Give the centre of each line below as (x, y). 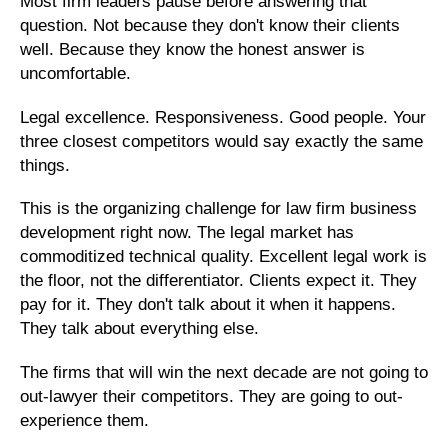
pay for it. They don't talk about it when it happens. (208, 305)
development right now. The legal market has (187, 233)
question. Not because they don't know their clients (210, 25)
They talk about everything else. (139, 329)
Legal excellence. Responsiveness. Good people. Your (223, 117)
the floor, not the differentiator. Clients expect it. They (218, 281)
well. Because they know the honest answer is (192, 49)
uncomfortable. (75, 73)
